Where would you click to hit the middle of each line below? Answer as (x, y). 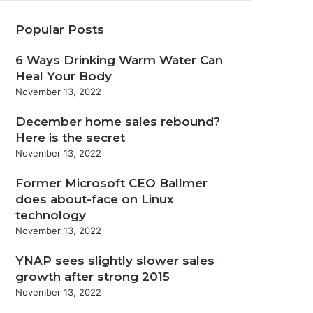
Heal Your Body (64, 76)
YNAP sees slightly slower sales (115, 261)
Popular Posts (60, 29)
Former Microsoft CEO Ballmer (111, 183)
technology (51, 215)
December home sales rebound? (118, 122)
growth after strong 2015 (93, 277)
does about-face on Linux (95, 199)
